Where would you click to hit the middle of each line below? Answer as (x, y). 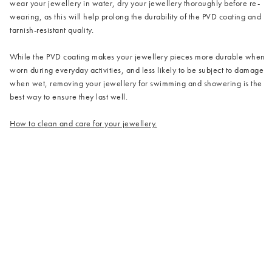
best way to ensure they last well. (69, 96)
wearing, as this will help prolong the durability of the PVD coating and (135, 16)
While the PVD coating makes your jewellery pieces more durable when (138, 56)
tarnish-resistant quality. (52, 29)
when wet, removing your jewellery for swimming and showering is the (136, 83)
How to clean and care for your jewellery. (83, 123)
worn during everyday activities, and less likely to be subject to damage (137, 70)
